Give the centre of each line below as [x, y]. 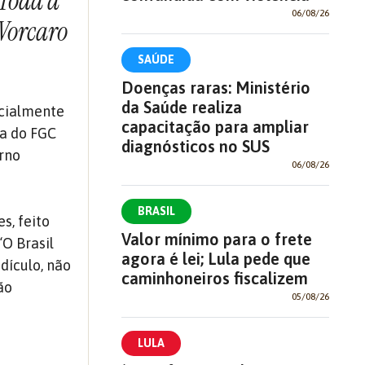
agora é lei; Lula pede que [215, 259]
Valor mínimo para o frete [216, 240]
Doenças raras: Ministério [215, 88]
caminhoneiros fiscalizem [214, 279]
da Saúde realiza [181, 108]
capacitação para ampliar [215, 127]
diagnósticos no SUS [195, 147]
